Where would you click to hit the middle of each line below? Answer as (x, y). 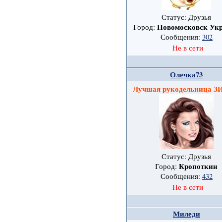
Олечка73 (187, 75)
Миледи (186, 214)
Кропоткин (198, 166)
